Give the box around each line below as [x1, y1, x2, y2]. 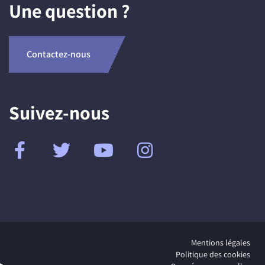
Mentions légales [191, 237, 250, 248]
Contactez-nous [27, 47, 91, 60]
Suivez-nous [9, 99, 109, 125]
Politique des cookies [176, 248, 250, 260]
